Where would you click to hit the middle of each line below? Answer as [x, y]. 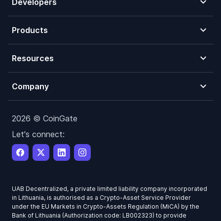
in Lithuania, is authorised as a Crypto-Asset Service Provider [101, 198]
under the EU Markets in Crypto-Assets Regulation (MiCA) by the [106, 207]
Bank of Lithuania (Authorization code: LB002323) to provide [99, 216]
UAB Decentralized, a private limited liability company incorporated [110, 189]
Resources [33, 58]
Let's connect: [38, 134]
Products [30, 30]
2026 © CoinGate [45, 119]
